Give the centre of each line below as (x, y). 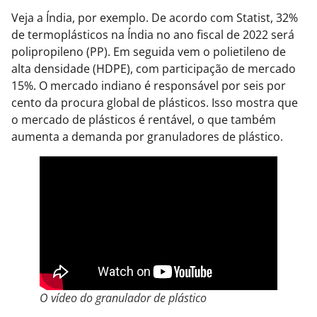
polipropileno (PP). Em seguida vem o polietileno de (149, 52)
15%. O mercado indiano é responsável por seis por (149, 86)
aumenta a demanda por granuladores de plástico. (147, 137)
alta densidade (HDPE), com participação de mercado (154, 69)
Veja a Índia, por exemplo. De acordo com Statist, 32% (155, 18)
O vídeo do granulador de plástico (123, 298)
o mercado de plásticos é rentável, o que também (144, 120)
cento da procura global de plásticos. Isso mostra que (155, 103)
